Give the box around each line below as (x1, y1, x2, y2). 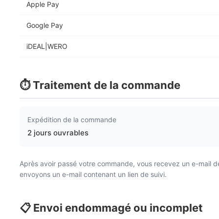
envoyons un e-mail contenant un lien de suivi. (20, 170, 167, 178)
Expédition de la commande (27, 115, 116, 124)
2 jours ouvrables (27, 128, 88, 137)
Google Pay (26, 21, 63, 29)
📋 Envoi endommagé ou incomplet (20, 201, 203, 214)
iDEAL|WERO (26, 42, 67, 50)
